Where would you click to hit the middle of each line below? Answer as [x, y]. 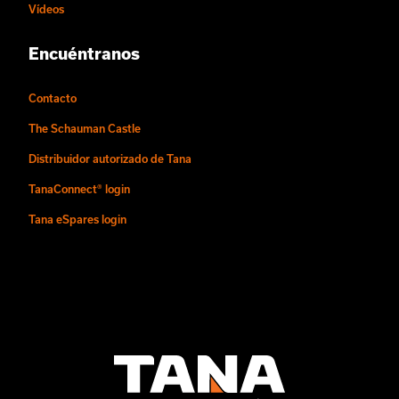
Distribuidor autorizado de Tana [110, 159]
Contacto [53, 98]
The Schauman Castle [85, 128]
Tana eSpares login [77, 219]
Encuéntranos [84, 53]
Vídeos [46, 9]
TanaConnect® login [79, 189]
